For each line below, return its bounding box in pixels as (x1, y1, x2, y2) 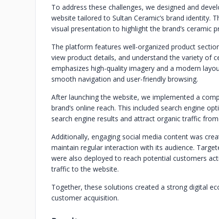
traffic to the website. (51, 164, 119, 174)
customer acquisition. (51, 193, 119, 202)
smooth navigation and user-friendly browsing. (51, 74, 198, 84)
